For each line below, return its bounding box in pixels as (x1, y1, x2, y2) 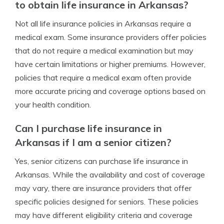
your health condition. (15, 99, 91, 109)
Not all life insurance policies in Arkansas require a (15, 18, 191, 28)
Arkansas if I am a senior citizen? (15, 136, 171, 148)
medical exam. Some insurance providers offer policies (15, 32, 206, 42)
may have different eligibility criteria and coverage (15, 210, 192, 220)
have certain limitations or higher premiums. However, (15, 59, 205, 69)
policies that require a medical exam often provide (15, 72, 191, 82)
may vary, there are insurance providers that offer (15, 183, 191, 193)
